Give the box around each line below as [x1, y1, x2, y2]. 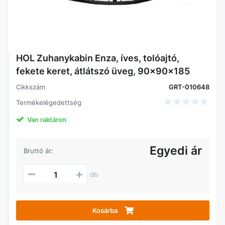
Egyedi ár [150, 144, 202, 158]
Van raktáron [27, 116, 66, 124]
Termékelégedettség [16, 98, 81, 106]
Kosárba [92, 206, 118, 214]
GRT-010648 [169, 83, 209, 91]
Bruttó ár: [24, 147, 53, 155]
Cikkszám [16, 83, 45, 91]
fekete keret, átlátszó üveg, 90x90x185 [16, 66, 190, 76]
